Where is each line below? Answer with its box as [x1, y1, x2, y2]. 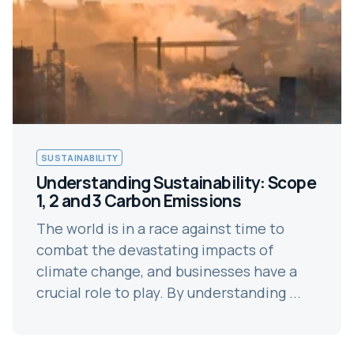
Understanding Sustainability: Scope [36, 171, 316, 194]
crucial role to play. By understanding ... [36, 282, 301, 302]
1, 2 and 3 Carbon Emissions [36, 189, 241, 212]
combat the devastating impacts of [36, 239, 273, 259]
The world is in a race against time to [36, 218, 284, 238]
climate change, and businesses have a [36, 261, 297, 281]
